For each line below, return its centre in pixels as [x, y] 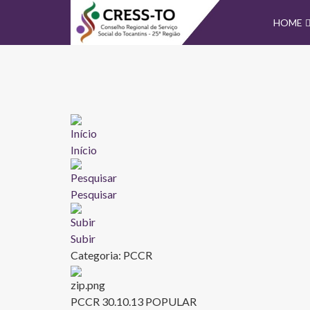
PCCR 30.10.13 [108, 301]
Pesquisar [94, 194]
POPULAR [171, 301]
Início [84, 150]
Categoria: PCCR [111, 255]
